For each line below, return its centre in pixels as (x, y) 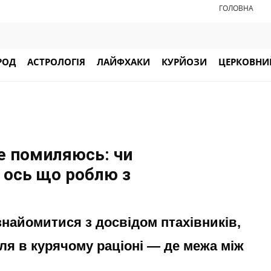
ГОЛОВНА (236, 8)
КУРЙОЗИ (184, 62)
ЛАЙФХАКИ (123, 62)
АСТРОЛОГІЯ (56, 62)
